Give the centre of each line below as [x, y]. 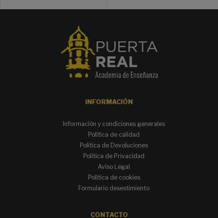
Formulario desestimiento [114, 188]
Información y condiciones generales [114, 124]
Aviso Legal [114, 166]
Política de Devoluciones [114, 145]
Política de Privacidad [114, 156]
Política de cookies [114, 177]
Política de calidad [114, 134]
